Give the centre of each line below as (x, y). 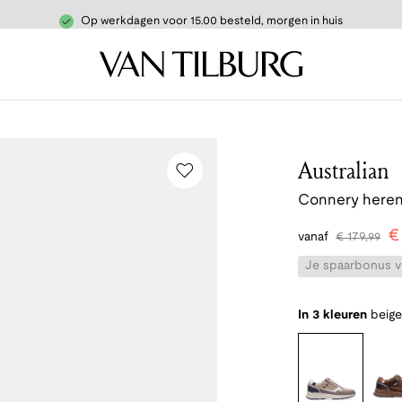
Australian (344, 170)
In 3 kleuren (332, 315)
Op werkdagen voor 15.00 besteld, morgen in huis (212, 22)
